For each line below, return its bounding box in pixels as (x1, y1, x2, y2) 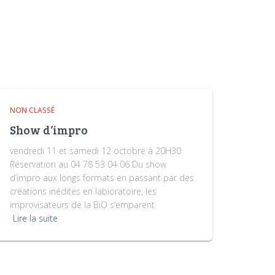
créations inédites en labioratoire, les (10, 185, 157, 197)
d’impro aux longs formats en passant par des (10, 171, 194, 184)
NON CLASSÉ (10, 104, 55, 115)
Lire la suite (13, 212, 58, 224)
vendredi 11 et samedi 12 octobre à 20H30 (10, 144, 181, 157)
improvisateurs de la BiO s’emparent (10, 198, 155, 211)
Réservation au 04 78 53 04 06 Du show (10, 158, 166, 170)
